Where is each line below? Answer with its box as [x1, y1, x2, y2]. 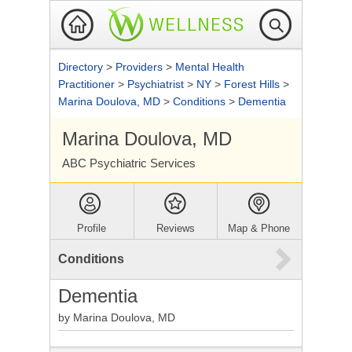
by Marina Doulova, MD [58, 311, 175, 324]
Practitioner [58, 78, 118, 90]
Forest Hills [224, 78, 283, 90]
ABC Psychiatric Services [62, 156, 196, 170]
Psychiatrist [127, 78, 187, 90]
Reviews [156, 222, 195, 234]
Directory [58, 60, 106, 73]
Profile [77, 222, 107, 234]
